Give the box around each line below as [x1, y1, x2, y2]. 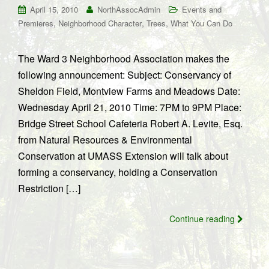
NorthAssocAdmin [97, 4, 160, 15]
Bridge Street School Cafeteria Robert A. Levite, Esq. [18, 116, 243, 130]
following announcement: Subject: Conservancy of [18, 68, 231, 82]
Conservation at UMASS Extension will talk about [18, 149, 228, 163]
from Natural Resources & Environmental [18, 133, 192, 147]
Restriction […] [18, 181, 80, 195]
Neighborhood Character [58, 17, 142, 29]
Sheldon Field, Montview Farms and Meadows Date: [18, 84, 240, 98]
